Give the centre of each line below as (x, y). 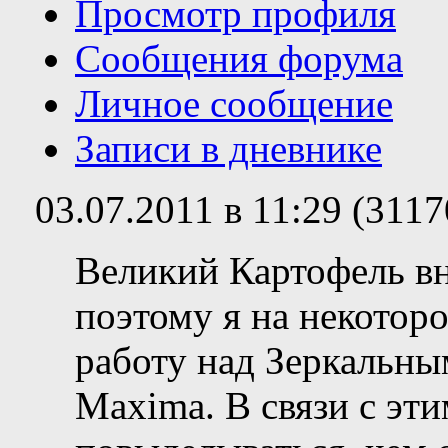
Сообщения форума (239, 58)
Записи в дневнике (228, 148)
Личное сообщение (234, 103)
